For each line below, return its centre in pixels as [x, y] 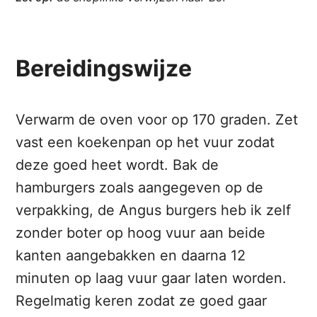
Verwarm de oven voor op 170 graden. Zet [157, 120]
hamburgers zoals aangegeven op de [140, 188]
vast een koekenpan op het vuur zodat [145, 143]
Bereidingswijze [104, 69]
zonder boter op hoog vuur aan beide [141, 233]
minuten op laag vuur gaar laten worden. [151, 278]
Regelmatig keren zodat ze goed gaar [142, 301]
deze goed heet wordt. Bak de [117, 165]
